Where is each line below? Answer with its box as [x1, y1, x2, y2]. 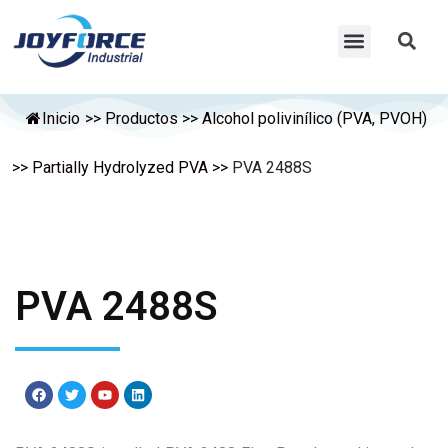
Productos [105, 108, 178, 128]
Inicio [42, 108, 80, 128]
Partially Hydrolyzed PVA [32, 157, 208, 177]
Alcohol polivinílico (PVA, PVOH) [202, 108, 427, 128]
